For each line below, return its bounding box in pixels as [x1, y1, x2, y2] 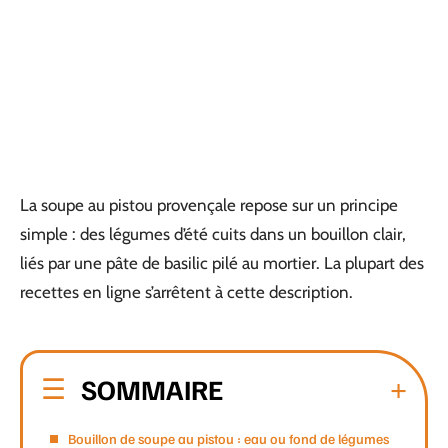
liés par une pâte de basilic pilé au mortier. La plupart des [20, 253, 424, 273]
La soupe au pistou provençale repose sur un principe [20, 195, 398, 215]
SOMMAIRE [81, 370, 223, 406]
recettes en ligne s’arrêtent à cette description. [20, 282, 353, 302]
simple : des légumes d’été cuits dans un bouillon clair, [20, 224, 406, 244]
